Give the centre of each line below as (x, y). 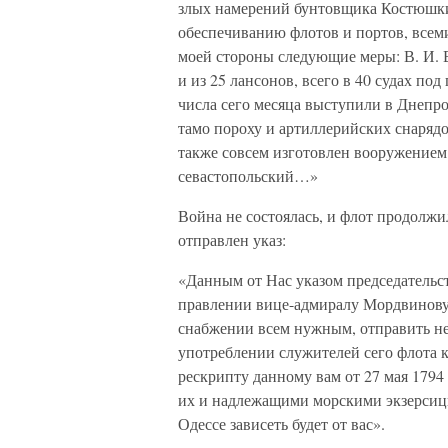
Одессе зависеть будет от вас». (281, 423)
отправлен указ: (232, 239)
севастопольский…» (248, 175)
